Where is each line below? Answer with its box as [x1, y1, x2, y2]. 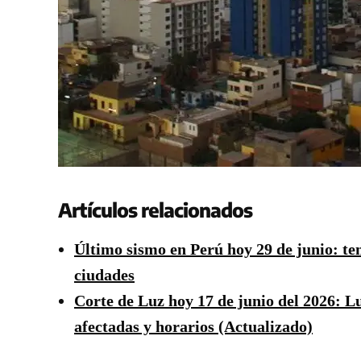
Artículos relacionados [58, 197, 252, 222]
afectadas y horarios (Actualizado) [74, 317, 313, 336]
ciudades [74, 266, 135, 284]
